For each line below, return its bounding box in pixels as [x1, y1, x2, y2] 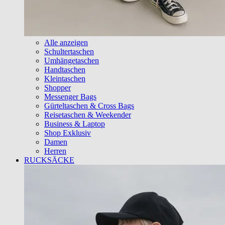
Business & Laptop [44, 119, 105, 128]
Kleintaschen [44, 74, 85, 83]
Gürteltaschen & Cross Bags [44, 101, 134, 110]
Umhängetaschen [44, 56, 99, 65]
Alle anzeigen [44, 38, 88, 47]
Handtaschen [44, 65, 85, 74]
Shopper [44, 83, 71, 92]
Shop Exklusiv [44, 128, 91, 137]
